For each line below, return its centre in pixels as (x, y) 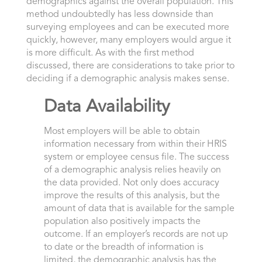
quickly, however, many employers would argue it (128, 41)
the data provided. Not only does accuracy (131, 183)
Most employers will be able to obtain (122, 132)
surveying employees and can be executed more (127, 28)
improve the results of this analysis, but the (132, 196)
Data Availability (106, 107)
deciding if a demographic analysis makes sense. (127, 79)
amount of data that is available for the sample (139, 209)
